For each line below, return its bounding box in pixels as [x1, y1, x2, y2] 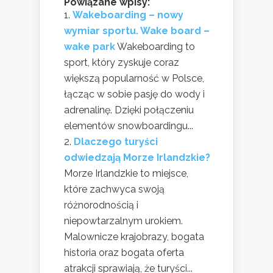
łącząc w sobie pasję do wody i [64, 88, 205, 101]
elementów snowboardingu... [64, 120, 193, 132]
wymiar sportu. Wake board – [64, 25, 210, 37]
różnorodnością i [64, 199, 138, 211]
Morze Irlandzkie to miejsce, [64, 168, 188, 180]
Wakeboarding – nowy [73, 9, 183, 21]
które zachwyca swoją [64, 183, 165, 196]
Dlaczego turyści [74, 136, 158, 148]
